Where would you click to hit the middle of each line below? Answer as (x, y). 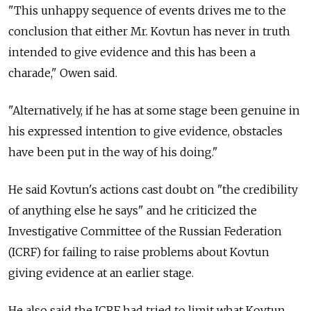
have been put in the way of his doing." (113, 152)
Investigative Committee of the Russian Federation (145, 232)
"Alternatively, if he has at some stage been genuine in (154, 111)
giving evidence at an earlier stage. (101, 273)
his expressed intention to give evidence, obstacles (145, 132)
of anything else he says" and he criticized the (133, 211)
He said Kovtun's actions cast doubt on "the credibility (153, 190)
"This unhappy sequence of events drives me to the (147, 11)
